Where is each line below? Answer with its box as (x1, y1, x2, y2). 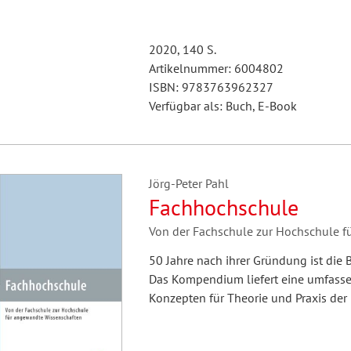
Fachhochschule (148, 193, 299, 222)
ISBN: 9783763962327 (148, 79, 273, 95)
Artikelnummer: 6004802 (148, 60, 284, 76)
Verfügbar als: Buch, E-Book (148, 98, 297, 114)
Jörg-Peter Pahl (148, 175, 229, 191)
